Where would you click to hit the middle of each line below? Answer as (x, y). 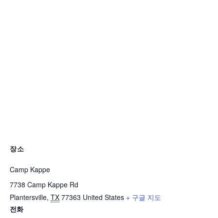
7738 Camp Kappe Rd (44, 184)
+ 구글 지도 (144, 197)
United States (103, 197)
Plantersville (28, 197)
